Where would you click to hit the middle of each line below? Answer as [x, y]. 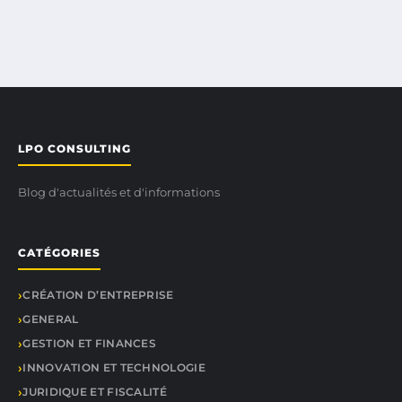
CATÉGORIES [59, 253]
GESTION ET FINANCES [90, 343]
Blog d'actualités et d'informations [119, 192]
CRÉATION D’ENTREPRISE [98, 295]
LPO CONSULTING [74, 149]
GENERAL [51, 319]
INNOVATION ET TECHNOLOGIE [114, 367]
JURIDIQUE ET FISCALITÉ [95, 392]
